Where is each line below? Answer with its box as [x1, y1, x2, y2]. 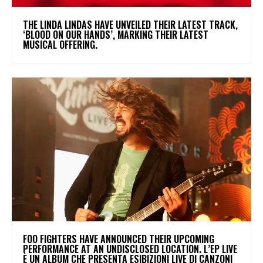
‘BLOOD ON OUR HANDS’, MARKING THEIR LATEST [23, 28, 208, 42]
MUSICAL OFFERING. [23, 38, 102, 52]
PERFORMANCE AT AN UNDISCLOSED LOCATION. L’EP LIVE [23, 241, 237, 256]
